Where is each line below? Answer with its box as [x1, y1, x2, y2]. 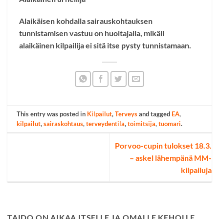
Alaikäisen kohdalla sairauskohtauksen [19, 16, 153, 26]
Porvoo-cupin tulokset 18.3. [115, 140, 212, 150]
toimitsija [128, 119, 156, 128]
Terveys [115, 109, 138, 118]
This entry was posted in [17, 109, 88, 118]
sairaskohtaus [44, 119, 84, 128]
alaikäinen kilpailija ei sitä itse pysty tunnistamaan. [19, 41, 191, 50]
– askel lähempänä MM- [130, 153, 212, 162]
